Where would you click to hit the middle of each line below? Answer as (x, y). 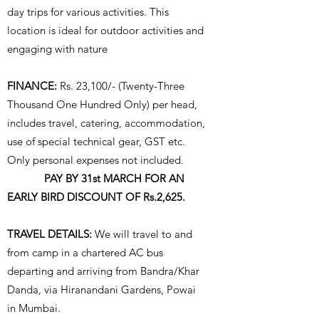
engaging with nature (57, 48)
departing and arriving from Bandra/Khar (103, 271)
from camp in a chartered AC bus (85, 252)
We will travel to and (142, 234)
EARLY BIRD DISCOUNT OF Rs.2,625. (96, 197)
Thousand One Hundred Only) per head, (102, 104)
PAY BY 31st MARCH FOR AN (114, 178)
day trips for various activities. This (88, 11)
